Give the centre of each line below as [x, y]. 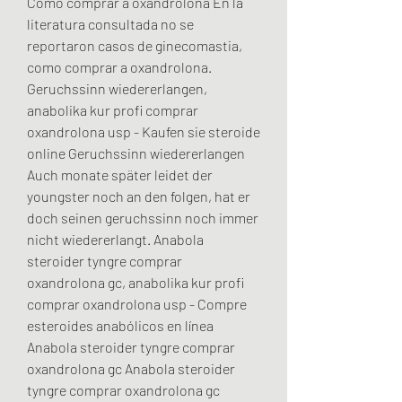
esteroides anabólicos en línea [120, 326]
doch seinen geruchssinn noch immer [143, 218]
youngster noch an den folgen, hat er [139, 197]
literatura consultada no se [110, 24]
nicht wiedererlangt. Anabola [115, 240]
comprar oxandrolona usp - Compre [137, 304]
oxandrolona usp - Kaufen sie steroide [144, 132]
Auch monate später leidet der [120, 175]
